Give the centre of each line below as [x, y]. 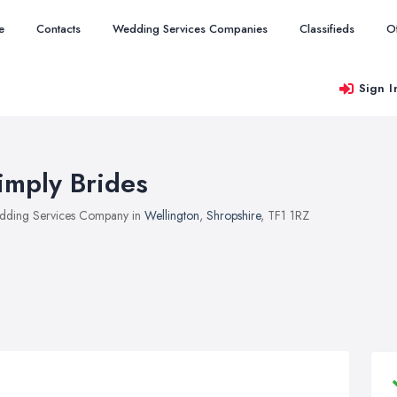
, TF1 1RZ [285, 215]
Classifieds [327, 29]
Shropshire [234, 215]
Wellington [172, 215]
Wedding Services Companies [190, 29]
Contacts [58, 29]
